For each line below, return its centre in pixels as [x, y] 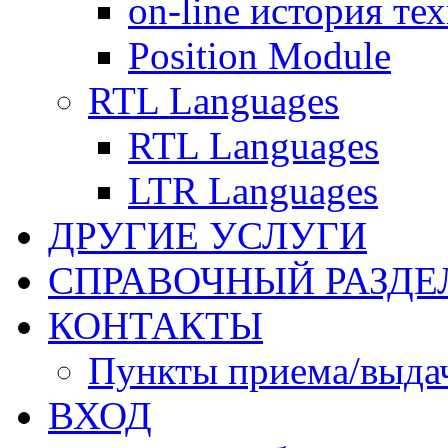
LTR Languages [253, 191]
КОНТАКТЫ [155, 326]
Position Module [259, 56]
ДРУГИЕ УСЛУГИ [207, 236]
